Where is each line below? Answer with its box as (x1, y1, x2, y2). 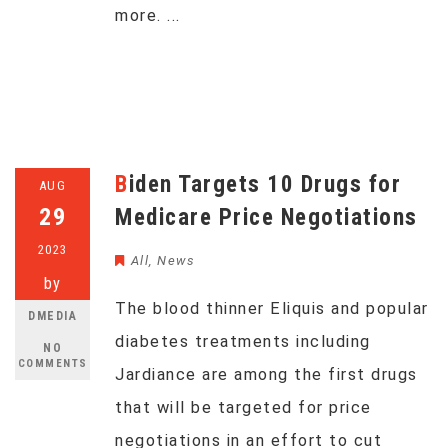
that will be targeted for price (115, 398, 372, 417)
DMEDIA (28, 309, 77, 323)
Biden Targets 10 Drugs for (115, 171, 129, 198)
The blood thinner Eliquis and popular (115, 299, 429, 318)
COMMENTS (17, 357, 88, 370)
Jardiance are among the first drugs (115, 365, 418, 384)
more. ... (115, 6, 181, 25)
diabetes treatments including (115, 332, 371, 351)
